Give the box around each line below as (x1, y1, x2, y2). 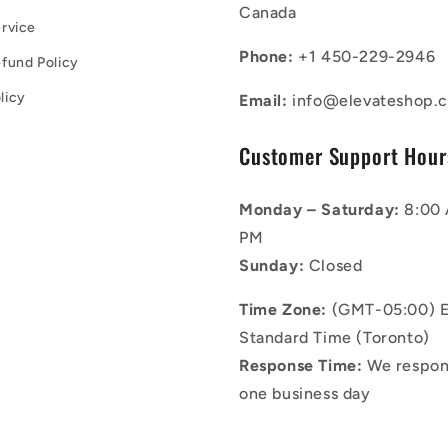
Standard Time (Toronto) (239, 327, 430, 347)
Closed (304, 255, 363, 275)
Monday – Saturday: (239, 199, 400, 219)
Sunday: (239, 255, 305, 275)
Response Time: (239, 355, 363, 375)
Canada (239, 2, 297, 22)
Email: (239, 90, 293, 110)
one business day (239, 383, 371, 403)
